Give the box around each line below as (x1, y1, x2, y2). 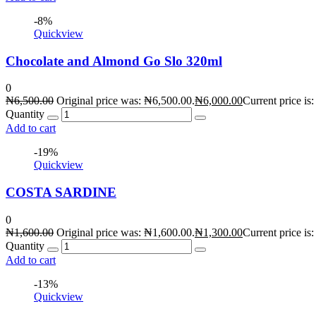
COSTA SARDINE (6, 185, 116, 200)
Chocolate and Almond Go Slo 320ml (6, 53, 222, 68)
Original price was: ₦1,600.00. (56, 226, 195, 238)
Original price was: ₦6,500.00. (56, 95, 195, 107)
